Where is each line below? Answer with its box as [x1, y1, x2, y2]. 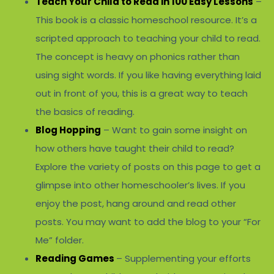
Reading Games [35, 252, 114, 265]
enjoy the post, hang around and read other [35, 197, 236, 210]
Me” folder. [35, 234, 84, 247]
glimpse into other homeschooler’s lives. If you [35, 179, 245, 192]
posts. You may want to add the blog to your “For [35, 215, 261, 229]
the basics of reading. [35, 105, 135, 119]
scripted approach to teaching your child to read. [35, 32, 261, 45]
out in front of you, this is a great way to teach [35, 87, 248, 100]
